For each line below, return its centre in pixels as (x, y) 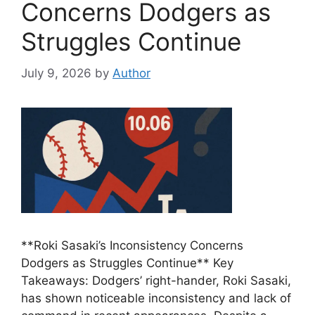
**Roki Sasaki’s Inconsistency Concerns (132, 245)
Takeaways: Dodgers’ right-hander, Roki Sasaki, (156, 280)
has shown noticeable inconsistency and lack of (156, 298)
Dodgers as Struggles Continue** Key (127, 263)
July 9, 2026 (56, 73)
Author (131, 73)
